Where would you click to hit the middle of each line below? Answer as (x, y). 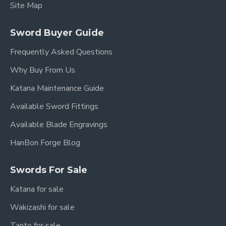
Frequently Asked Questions (61, 52)
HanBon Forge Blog (45, 143)
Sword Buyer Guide (57, 33)
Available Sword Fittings (54, 106)
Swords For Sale (49, 170)
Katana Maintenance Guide (57, 88)
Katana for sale (37, 189)
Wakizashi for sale (42, 207)
